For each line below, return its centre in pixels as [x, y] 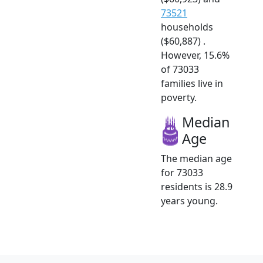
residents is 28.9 [197, 186]
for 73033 [182, 172]
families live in [192, 83]
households [187, 27]
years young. [189, 200]
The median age [196, 158]
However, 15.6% [195, 55]
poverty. [179, 97]
